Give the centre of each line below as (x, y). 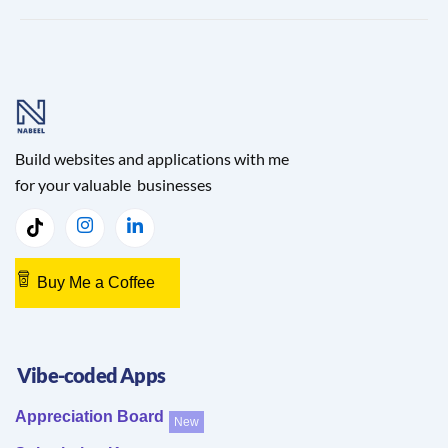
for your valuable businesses (113, 184)
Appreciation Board (89, 417)
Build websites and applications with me (152, 158)
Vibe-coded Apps (91, 375)
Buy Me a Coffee (96, 282)
